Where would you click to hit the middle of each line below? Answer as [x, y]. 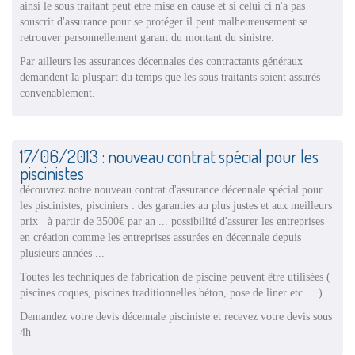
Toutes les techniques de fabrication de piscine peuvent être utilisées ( [175, 276]
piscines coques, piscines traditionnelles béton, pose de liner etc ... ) [171, 292]
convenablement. [57, 92]
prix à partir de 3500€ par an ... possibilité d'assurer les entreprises [172, 221]
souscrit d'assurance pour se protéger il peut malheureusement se [164, 21]
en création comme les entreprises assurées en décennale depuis [160, 237]
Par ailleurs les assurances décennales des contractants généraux [161, 61]
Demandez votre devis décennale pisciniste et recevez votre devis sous [176, 316]
